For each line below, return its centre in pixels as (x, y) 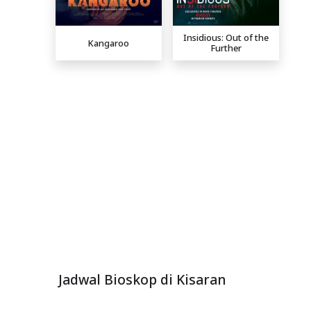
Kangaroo (109, 43)
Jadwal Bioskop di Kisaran (142, 280)
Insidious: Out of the (226, 38)
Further (226, 48)
